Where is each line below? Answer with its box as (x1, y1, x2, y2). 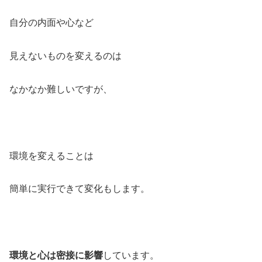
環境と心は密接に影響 (9, 250, 103, 260)
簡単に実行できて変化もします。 (9, 184, 150, 194)
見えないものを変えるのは (9, 51, 122, 61)
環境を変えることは (9, 150, 94, 161)
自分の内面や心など (9, 18, 94, 28)
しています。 (103, 250, 159, 260)
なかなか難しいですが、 (9, 84, 112, 94)
